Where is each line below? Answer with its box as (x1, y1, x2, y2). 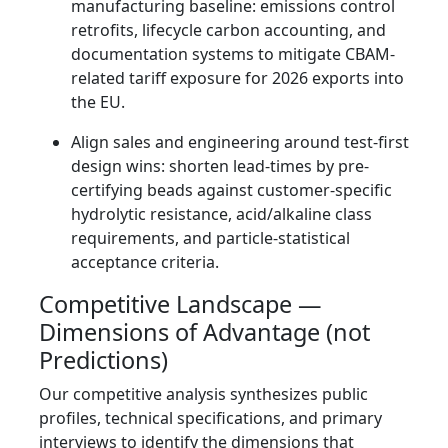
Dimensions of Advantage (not (39, 316, 370, 349)
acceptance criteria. (71, 251, 219, 274)
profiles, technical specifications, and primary (39, 407, 382, 430)
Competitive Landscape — (39, 288, 321, 321)
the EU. (71, 91, 125, 114)
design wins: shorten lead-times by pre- (71, 155, 369, 178)
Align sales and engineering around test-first (71, 131, 409, 154)
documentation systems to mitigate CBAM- (71, 43, 395, 66)
